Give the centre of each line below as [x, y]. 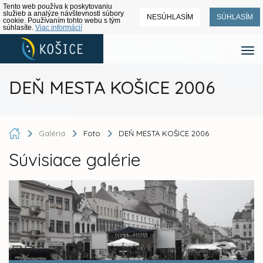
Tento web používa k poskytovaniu [58, 6]
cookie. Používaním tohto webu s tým [62, 21]
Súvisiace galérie [75, 160]
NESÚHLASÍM [170, 17]
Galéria [53, 133]
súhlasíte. [19, 28]
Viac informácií [59, 28]
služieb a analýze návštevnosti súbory [63, 14]
